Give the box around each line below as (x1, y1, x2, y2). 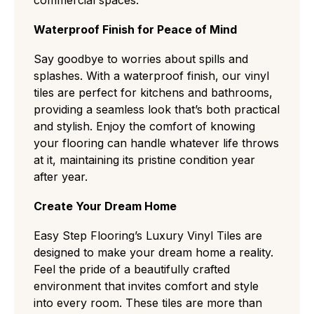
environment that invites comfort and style (34, 278, 259, 293)
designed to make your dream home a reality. (34, 245, 273, 259)
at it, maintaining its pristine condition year (34, 152, 255, 167)
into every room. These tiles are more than (34, 295, 262, 310)
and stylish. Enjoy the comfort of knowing (34, 118, 255, 133)
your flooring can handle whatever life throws (34, 135, 279, 150)
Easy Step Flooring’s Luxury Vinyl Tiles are (34, 228, 262, 243)
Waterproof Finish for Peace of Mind (34, 22, 237, 36)
